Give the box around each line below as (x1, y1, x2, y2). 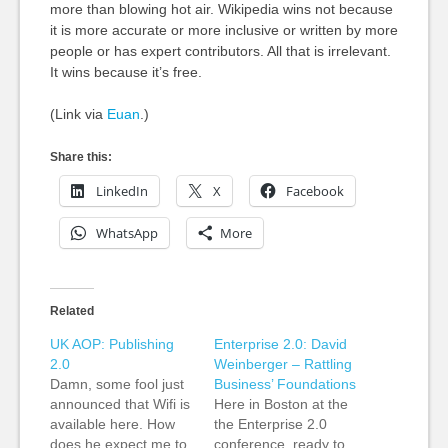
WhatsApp (95, 224, 158, 242)
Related (49, 304, 94, 318)
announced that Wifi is (49, 396, 190, 412)
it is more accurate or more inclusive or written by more (49, 22, 398, 38)
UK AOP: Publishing (49, 336, 174, 352)
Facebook (285, 182, 344, 200)
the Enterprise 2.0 (213, 416, 327, 432)
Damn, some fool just (49, 376, 184, 392)
